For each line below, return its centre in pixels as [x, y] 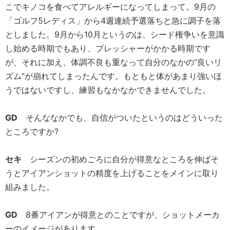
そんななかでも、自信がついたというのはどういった [120, 118]
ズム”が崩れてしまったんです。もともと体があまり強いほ [113, 76]
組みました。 [30, 187]
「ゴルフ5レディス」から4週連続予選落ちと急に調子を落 [113, 21]
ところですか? [32, 132]
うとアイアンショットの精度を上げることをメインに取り [112, 173]
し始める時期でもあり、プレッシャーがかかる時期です [108, 49]
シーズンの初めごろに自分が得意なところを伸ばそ [120, 159]
